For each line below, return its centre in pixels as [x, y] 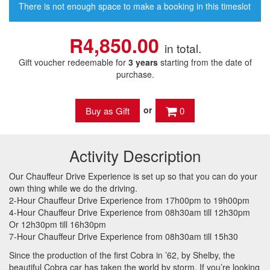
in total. [183, 48]
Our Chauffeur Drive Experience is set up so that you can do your [133, 176]
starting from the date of [205, 62]
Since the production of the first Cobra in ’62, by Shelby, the [122, 255]
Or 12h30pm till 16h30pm [58, 224]
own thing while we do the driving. [73, 188]
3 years [143, 62]
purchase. [135, 74]
